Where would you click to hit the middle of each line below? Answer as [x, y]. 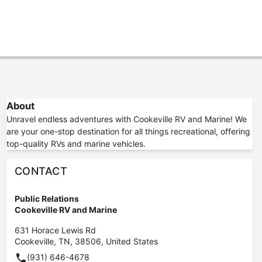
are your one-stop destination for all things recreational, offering [128, 131]
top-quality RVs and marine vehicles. [76, 144]
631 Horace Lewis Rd [55, 230]
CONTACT [41, 171]
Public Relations [46, 199]
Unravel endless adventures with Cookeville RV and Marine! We [126, 119]
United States [132, 241]
